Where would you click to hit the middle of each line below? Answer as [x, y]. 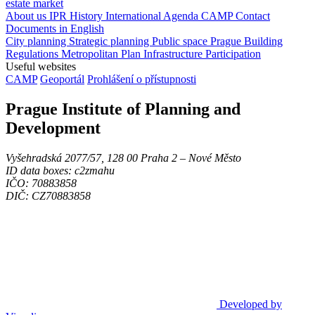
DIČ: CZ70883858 [48, 195]
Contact [253, 16]
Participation [233, 54]
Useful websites [41, 66]
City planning [37, 41]
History [88, 16]
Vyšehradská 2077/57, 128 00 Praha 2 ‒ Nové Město [123, 157]
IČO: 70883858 [41, 183]
